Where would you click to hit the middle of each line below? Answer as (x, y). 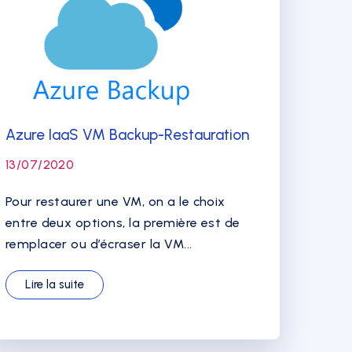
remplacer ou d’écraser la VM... (99, 244)
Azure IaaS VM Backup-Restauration (127, 135)
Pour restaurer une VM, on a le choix (115, 202)
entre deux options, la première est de (123, 223)
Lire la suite (54, 284)
